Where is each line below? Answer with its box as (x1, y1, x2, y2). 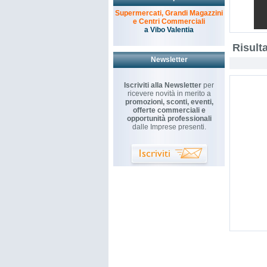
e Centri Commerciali (133, 17, 205, 26)
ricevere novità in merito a (127, 89, 211, 98)
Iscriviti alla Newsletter (124, 81, 201, 89)
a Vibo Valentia (144, 26, 194, 34)
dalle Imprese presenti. (132, 123, 206, 131)
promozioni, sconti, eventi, (125, 98, 213, 106)
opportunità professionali (126, 114, 212, 123)
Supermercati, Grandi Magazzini (115, 9, 223, 17)
